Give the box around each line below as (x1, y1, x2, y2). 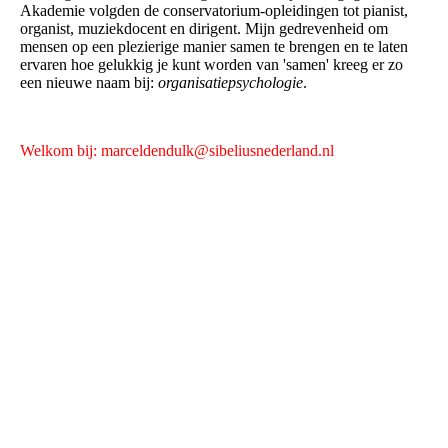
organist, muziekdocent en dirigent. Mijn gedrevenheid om (20, 19, 388, 37)
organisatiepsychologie (158, 73, 303, 91)
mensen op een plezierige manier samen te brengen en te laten (20, 37, 408, 55)
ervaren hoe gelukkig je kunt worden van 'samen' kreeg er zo (20, 55, 403, 73)
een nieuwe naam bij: (20, 73, 158, 91)
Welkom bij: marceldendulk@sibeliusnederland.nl (20, 141, 334, 159)
